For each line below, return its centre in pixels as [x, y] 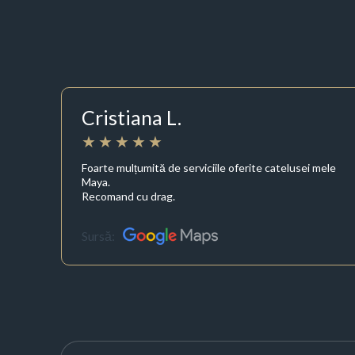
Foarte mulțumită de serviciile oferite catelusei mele [208, 167]
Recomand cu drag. [128, 196]
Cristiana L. [131, 118]
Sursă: [98, 236]
